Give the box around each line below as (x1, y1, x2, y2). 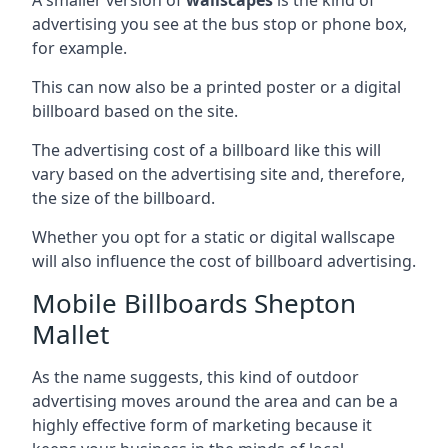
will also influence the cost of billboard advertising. (32, 249, 416, 272)
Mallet (32, 315, 109, 352)
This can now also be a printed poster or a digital (32, 75, 401, 98)
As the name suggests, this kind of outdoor (32, 365, 359, 388)
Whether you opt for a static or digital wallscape (32, 225, 395, 248)
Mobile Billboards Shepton (32, 284, 356, 321)
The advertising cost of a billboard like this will (32, 138, 381, 161)
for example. (32, 36, 127, 59)
